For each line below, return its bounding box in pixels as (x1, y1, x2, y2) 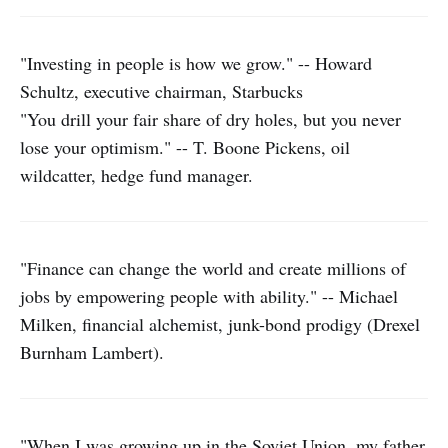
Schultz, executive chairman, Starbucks (20, 79, 303, 103)
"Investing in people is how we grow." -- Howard (20, 51, 372, 75)
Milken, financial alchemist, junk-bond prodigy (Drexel (20, 312, 420, 336)
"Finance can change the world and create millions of (20, 256, 406, 280)
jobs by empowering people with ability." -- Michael (20, 284, 398, 308)
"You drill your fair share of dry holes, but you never (20, 107, 401, 131)
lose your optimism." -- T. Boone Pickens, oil (20, 135, 350, 159)
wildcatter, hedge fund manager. (20, 163, 253, 187)
